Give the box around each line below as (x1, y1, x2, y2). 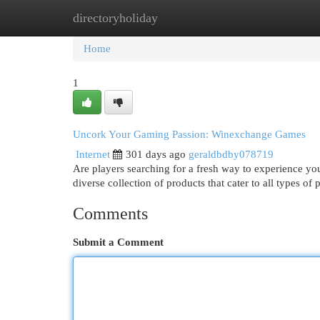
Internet (76, 149, 110, 160)
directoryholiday (73, 11, 158, 25)
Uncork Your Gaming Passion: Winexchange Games (73, 129, 306, 140)
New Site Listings (143, 12, 221, 24)
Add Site (242, 12, 281, 24)
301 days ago (126, 149, 186, 160)
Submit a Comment (73, 236, 164, 248)
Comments (73, 204, 148, 223)
